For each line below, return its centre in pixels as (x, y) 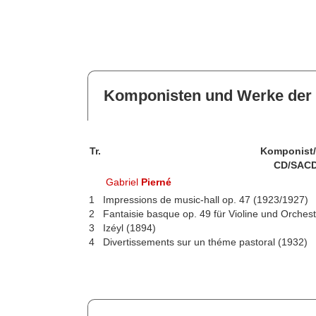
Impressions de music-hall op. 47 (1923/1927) (205, 200)
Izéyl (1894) (129, 228)
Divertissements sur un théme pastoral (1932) (205, 242)
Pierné (157, 182)
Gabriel (124, 182)
